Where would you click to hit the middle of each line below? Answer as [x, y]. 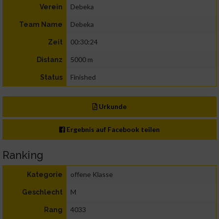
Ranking [23, 155]
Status [51, 77]
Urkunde [112, 107]
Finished [83, 77]
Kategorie [45, 175]
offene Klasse [92, 175]
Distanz [50, 60]
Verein [51, 7]
